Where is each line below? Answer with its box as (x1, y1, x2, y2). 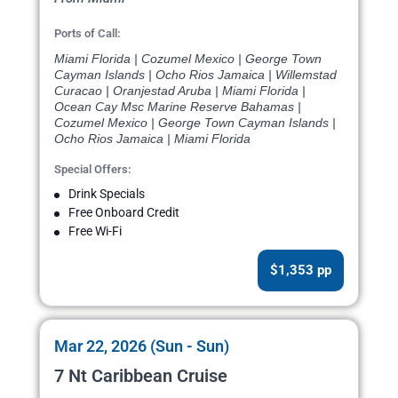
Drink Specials (68, 187, 145, 202)
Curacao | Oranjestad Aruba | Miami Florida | (54, 84, 306, 99)
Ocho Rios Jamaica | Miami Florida (54, 131, 251, 147)
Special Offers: (54, 163, 131, 177)
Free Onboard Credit (68, 205, 179, 220)
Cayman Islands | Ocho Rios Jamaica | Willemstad (54, 68, 337, 83)
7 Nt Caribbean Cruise (54, 365, 227, 387)
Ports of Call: (54, 27, 121, 41)
